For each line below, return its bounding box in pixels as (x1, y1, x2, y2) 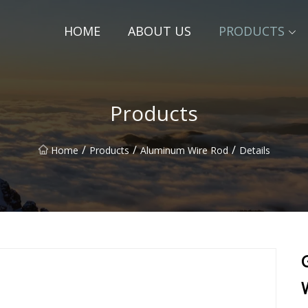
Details (239, 143, 270, 157)
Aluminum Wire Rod (140, 143, 228, 157)
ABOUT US (128, 23, 191, 39)
